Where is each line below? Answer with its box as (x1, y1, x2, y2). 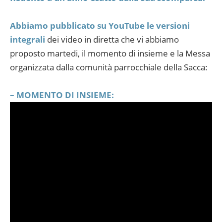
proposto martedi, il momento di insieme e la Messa (10, 48, 210, 59)
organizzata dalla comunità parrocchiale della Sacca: (10, 61, 208, 73)
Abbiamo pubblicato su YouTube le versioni (10, 20, 190, 32)
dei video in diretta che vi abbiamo (45, 34, 179, 46)
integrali (10, 34, 45, 46)
